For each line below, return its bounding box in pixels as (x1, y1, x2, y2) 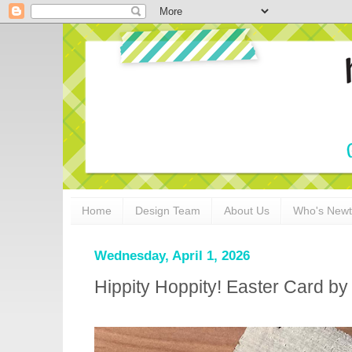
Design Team (135, 204, 200, 218)
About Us (224, 204, 269, 218)
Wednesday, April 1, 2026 (94, 247, 250, 263)
